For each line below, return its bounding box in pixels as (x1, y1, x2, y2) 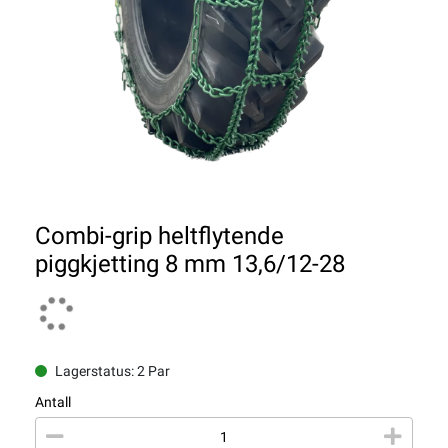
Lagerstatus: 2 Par (55, 363, 170, 380)
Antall (35, 394, 71, 411)
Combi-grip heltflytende (35, 222, 284, 251)
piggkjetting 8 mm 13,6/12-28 (35, 250, 345, 279)
